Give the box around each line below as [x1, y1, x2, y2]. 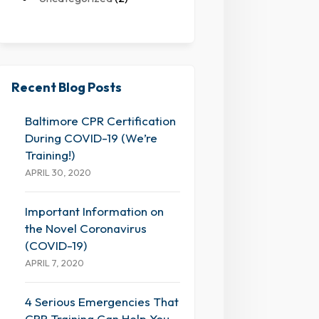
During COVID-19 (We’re [25, 130, 158, 146]
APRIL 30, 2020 [25, 167, 92, 179]
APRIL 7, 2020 [25, 257, 85, 269]
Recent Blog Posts [11, 79, 122, 96]
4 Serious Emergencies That [25, 294, 179, 310]
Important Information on [25, 204, 164, 219]
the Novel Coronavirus [25, 221, 147, 236]
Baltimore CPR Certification [25, 113, 177, 129]
